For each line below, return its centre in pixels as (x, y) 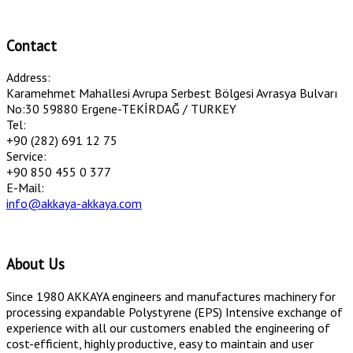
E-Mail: (25, 188)
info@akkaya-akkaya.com (74, 204)
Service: (26, 156)
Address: (28, 78)
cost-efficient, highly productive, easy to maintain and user (160, 343)
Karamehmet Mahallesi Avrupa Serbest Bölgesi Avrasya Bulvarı (172, 93)
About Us (35, 264)
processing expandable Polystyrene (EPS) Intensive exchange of (175, 312)
